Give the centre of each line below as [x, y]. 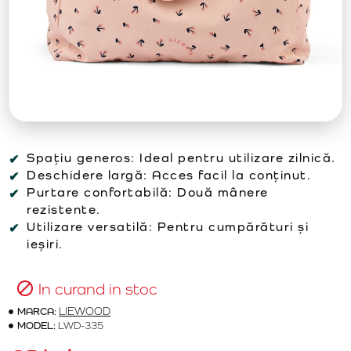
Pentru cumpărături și [231, 227]
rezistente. [64, 210]
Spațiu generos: [81, 158]
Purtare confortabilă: [100, 192]
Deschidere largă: [87, 175]
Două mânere [221, 192]
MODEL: [36, 325]
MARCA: [37, 311]
